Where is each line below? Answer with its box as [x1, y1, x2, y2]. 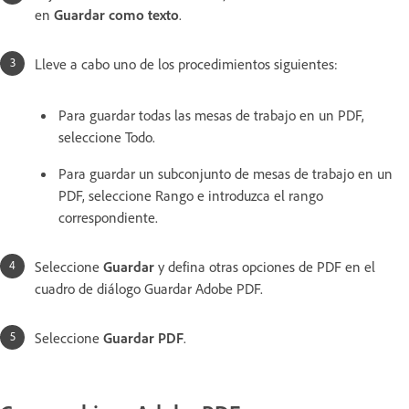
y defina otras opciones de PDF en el [154, 257, 375, 277]
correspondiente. [58, 208, 158, 227]
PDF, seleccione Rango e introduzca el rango [58, 186, 323, 205]
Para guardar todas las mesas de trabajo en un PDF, [58, 106, 364, 125]
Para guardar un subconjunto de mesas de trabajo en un [58, 164, 393, 184]
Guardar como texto [54, 5, 179, 25]
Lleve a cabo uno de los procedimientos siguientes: [35, 55, 338, 74]
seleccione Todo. [58, 128, 155, 147]
